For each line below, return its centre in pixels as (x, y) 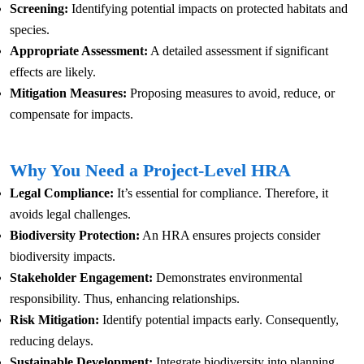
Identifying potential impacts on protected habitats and (208, 9)
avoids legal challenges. (70, 214)
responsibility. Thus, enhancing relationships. (125, 299)
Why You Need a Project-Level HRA (150, 171)
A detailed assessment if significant (238, 51)
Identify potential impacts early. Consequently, (219, 320)
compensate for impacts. (71, 115)
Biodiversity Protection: (75, 236)
